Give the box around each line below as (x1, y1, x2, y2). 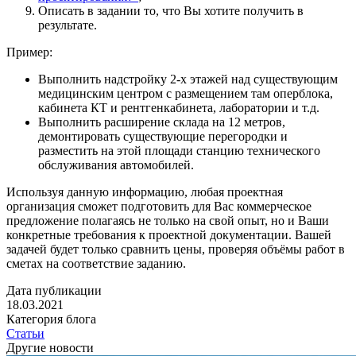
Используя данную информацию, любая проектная (6, 185, 283, 199)
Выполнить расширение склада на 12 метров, (38, 115, 285, 130)
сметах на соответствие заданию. (6, 257, 186, 271)
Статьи (6, 327, 44, 341)
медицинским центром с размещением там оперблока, (38, 87, 333, 101)
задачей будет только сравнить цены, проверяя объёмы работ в (6, 242, 345, 257)
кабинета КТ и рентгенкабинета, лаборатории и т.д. (38, 101, 319, 115)
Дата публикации (6, 284, 102, 298)
